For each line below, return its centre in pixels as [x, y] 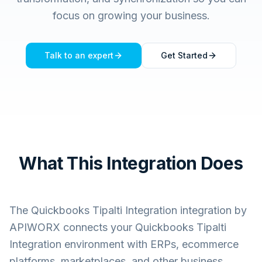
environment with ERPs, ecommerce [150, 244]
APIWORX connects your [72, 227]
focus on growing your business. [131, 15]
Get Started [184, 55]
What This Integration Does [131, 163]
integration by [212, 210]
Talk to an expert [79, 55]
